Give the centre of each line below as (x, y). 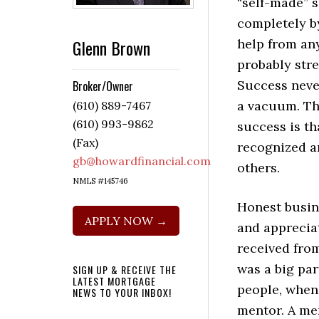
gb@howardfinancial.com (142, 161)
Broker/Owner (103, 87)
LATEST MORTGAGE (114, 281)
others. (260, 167)
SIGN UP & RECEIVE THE (125, 270)
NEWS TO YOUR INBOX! (122, 293)
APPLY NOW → (126, 221)
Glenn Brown (111, 48)
